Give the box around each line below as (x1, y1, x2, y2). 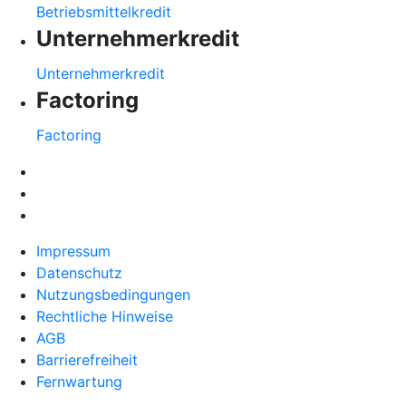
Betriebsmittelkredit (36, 3, 171, 22)
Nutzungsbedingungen (36, 285, 190, 304)
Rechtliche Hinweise (36, 307, 173, 326)
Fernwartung (36, 372, 122, 391)
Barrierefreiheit (36, 351, 138, 370)
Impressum (36, 242, 111, 261)
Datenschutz (36, 264, 122, 283)
